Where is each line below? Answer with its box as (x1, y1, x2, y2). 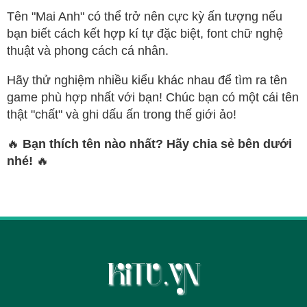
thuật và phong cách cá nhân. (7, 44, 169, 58)
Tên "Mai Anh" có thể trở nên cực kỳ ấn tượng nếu (7, 10, 282, 24)
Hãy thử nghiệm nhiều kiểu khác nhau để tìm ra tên (7, 73, 287, 88)
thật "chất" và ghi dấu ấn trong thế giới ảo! (7, 108, 236, 122)
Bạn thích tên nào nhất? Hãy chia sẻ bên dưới (23, 137, 292, 151)
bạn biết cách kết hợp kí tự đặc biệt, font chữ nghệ (7, 27, 283, 41)
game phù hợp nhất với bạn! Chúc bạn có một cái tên (7, 90, 299, 105)
